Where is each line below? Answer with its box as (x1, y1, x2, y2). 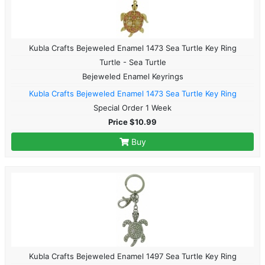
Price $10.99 (108, 117, 157, 127)
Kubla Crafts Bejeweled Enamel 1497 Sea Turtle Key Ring (28, 251, 237, 261)
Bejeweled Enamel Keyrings (82, 71, 183, 81)
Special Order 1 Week (93, 102, 172, 112)
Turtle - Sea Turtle (99, 57, 166, 67)
